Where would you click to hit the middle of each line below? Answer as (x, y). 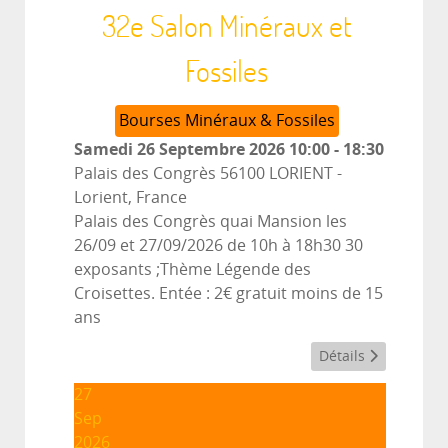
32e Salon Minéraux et (226, 25)
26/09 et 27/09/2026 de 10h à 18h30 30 (218, 245)
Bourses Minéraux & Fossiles (226, 120)
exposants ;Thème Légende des (192, 269)
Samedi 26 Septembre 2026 (179, 148)
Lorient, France (130, 197)
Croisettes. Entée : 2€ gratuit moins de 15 (228, 293)
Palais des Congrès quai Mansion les (210, 221)
